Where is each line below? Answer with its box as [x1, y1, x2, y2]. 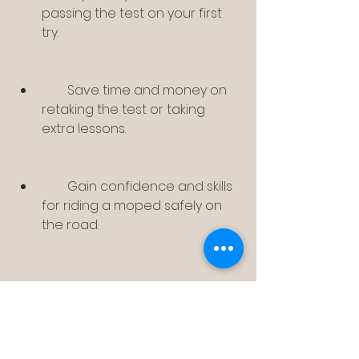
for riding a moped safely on [42, 196, 222, 216]
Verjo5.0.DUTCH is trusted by [16, 331, 188, 350]
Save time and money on [42, 81, 67, 100]
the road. [42, 216, 99, 235]
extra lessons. [42, 119, 126, 139]
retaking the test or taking [42, 100, 205, 119]
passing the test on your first [42, 4, 222, 23]
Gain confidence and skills [42, 177, 67, 196]
